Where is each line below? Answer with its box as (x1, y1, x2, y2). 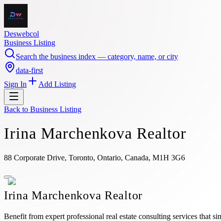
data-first (16, 66, 43, 74)
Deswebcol (4, 30, 39, 38)
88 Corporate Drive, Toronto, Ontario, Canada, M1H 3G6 (4, 153, 185, 162)
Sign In (4, 80, 27, 88)
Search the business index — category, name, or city (16, 52, 178, 61)
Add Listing (38, 80, 76, 88)
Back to (4, 105, 30, 113)
